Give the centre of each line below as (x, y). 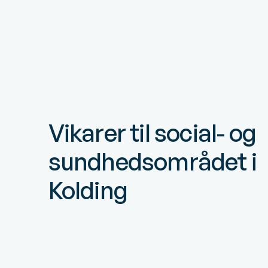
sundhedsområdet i (153, 162)
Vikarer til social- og (152, 133)
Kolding (88, 190)
